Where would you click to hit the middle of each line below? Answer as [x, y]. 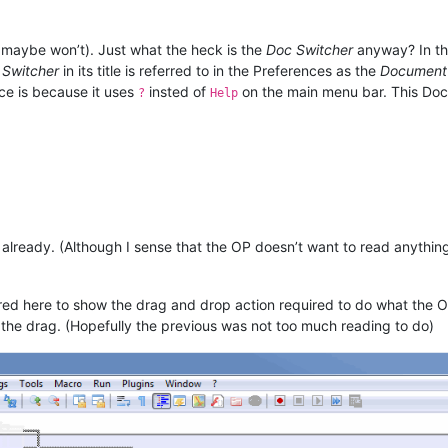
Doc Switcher [309, 50]
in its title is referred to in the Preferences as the [219, 71]
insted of [177, 92]
